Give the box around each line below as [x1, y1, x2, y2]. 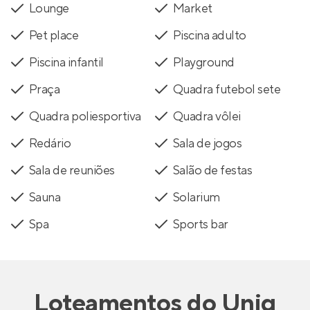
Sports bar [173, 217, 228, 232]
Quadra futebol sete [173, 82, 281, 98]
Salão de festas [173, 163, 253, 179]
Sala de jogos [173, 136, 242, 152]
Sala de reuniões [29, 163, 115, 179]
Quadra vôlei [173, 109, 241, 125]
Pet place [29, 28, 79, 44]
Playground [173, 55, 235, 71]
